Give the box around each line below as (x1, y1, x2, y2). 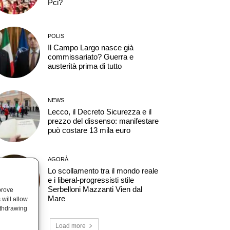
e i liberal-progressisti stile (47, 176, 134, 185)
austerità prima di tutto (47, 62, 122, 71)
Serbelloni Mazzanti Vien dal (47, 185, 142, 194)
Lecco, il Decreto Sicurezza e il (47, 107, 151, 116)
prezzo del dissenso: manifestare (47, 116, 159, 125)
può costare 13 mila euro (47, 125, 130, 135)
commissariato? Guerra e (47, 52, 133, 62)
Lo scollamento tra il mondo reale (47, 166, 158, 176)
